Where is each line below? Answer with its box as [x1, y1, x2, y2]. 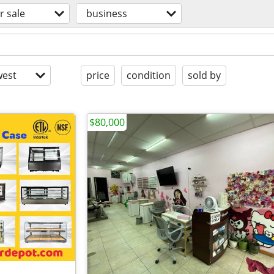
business [86, 7, 127, 20]
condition [127, 68, 171, 82]
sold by [188, 68, 221, 82]
